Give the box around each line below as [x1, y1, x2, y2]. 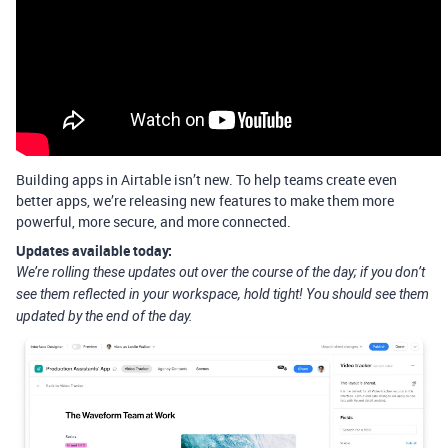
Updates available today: [16, 241, 172, 260]
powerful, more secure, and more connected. [16, 212, 291, 231]
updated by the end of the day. [16, 308, 193, 324]
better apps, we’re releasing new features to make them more [16, 191, 394, 210]
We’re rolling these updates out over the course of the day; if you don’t [16, 264, 425, 280]
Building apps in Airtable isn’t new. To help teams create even [16, 170, 397, 189]
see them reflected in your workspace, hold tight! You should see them [16, 286, 429, 302]
